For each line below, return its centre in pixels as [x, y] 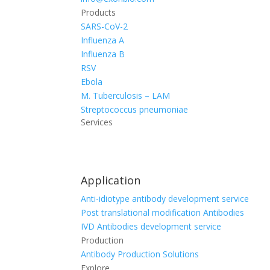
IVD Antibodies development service [151, 227]
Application [111, 181]
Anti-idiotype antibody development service [165, 199]
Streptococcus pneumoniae [135, 110]
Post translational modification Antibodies [163, 213]
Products [99, 13]
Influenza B [103, 54]
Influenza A [103, 40]
